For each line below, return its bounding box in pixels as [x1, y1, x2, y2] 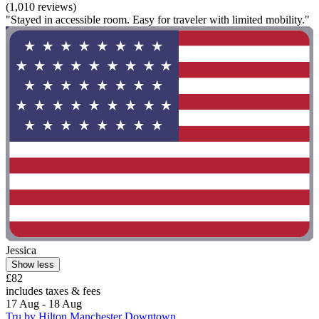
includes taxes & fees [6, 285, 100, 298]
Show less [11, 259, 54, 271]
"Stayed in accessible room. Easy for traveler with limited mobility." [6, 13, 310, 26]
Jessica [6, 244, 36, 257]
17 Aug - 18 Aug [6, 298, 82, 310]
